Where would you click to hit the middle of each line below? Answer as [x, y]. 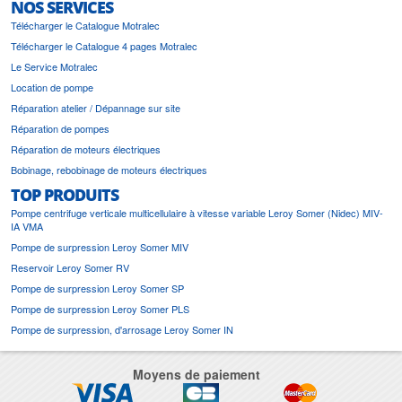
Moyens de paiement [197, 374]
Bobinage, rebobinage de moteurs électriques [109, 169]
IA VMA [27, 226]
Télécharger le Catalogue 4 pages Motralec [104, 45]
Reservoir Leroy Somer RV [70, 267]
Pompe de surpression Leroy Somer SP [97, 288]
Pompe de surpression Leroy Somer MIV [100, 246]
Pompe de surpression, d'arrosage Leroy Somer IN [122, 329]
